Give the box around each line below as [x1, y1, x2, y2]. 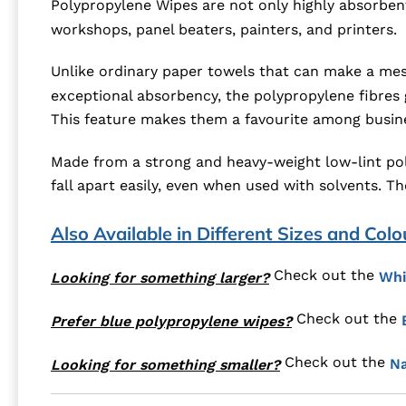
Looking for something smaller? [51, 355, 280, 373]
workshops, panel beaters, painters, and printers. [51, 20, 397, 38]
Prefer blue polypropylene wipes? [51, 312, 292, 330]
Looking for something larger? [51, 268, 269, 286]
